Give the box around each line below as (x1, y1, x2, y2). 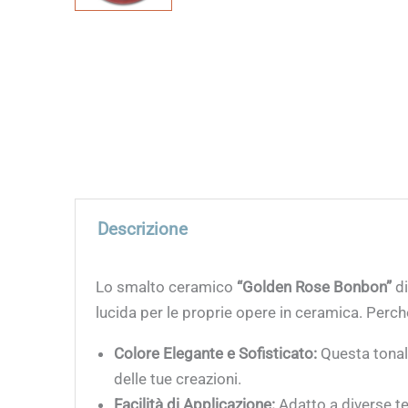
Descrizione (97, 219, 189, 240)
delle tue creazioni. (114, 370, 242, 389)
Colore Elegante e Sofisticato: (114, 344, 318, 363)
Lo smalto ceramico (96, 278, 238, 297)
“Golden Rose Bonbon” (237, 278, 393, 297)
